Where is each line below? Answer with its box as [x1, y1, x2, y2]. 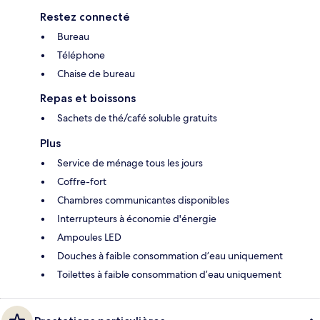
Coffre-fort [57, 175, 106, 189]
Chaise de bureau [57, 67, 135, 81]
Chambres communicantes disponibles [57, 194, 229, 207]
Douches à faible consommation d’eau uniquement [57, 249, 283, 263]
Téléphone [57, 49, 105, 62]
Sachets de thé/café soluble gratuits [57, 111, 217, 125]
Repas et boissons [40, 91, 136, 106]
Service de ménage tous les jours [57, 156, 203, 170]
